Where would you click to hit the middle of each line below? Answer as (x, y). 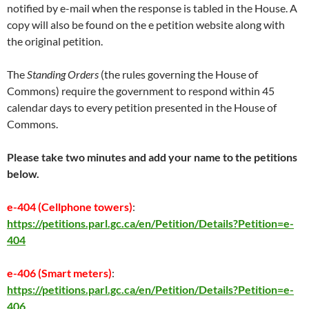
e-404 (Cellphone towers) (70, 207)
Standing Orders (63, 74)
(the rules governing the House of (178, 74)
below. (23, 173)
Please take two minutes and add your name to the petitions (152, 157)
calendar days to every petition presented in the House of (142, 107)
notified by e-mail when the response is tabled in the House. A (152, 8)
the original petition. (55, 41)
